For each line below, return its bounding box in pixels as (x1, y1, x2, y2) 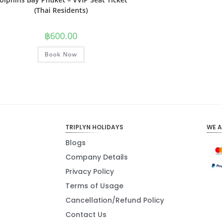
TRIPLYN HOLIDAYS (65, 122, 123, 131)
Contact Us (65, 209, 107, 220)
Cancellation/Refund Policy (65, 195, 164, 205)
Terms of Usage (65, 180, 123, 191)
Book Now (45, 50, 78, 59)
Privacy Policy (65, 166, 114, 176)
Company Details (65, 152, 128, 162)
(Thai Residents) (34, 5, 88, 15)
